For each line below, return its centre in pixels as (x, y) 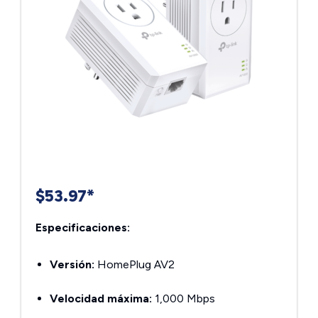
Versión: (72, 264)
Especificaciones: (83, 227)
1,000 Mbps (183, 298)
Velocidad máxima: (101, 298)
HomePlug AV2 (135, 264)
